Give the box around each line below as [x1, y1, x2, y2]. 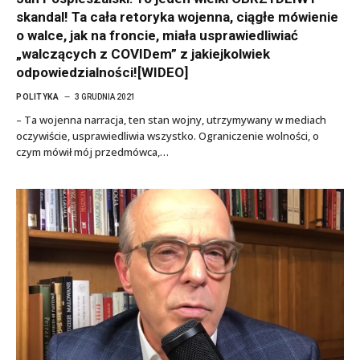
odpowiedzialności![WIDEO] [16, 63, 188, 80]
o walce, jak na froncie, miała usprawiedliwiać [16, 27, 298, 43]
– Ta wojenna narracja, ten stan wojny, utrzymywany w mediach [16, 112, 326, 127]
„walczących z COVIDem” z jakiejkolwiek [16, 45, 270, 62]
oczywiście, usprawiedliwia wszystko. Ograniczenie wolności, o [16, 128, 319, 143]
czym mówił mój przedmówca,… [16, 144, 169, 159]
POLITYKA [16, 92, 59, 101]
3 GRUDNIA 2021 [75, 92, 136, 101]
